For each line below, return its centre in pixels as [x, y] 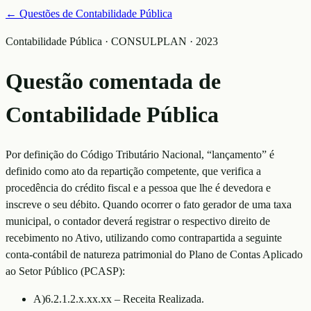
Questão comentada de [113, 82]
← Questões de [41, 14]
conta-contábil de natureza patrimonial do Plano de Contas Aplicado [154, 254]
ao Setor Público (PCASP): [65, 271]
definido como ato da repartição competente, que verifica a [133, 171]
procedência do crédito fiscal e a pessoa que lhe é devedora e [138, 187]
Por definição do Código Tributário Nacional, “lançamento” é [140, 154]
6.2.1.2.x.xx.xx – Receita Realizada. [125, 299]
